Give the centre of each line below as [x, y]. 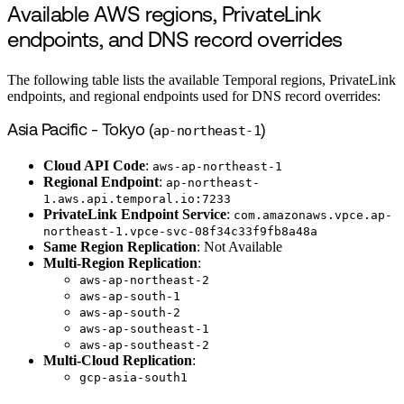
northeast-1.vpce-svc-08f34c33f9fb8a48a [180, 232]
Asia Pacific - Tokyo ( [80, 131]
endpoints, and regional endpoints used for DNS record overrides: [194, 96]
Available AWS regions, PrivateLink [164, 17]
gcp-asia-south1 [133, 378]
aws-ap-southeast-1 [144, 329]
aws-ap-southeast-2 [144, 345]
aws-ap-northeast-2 [144, 280]
